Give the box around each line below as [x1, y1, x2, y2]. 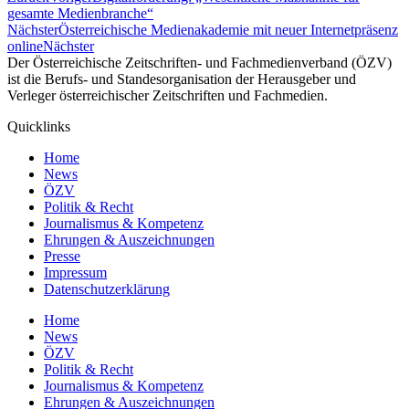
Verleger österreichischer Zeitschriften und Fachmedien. [7, 88, 328, 104]
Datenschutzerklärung [44, 281, 170, 298]
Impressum [44, 265, 107, 281]
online [7, 38, 43, 55]
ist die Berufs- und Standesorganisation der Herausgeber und [7, 71, 356, 88]
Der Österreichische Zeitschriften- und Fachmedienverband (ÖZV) [7, 55, 392, 71]
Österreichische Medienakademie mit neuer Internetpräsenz [58, 22, 398, 38]
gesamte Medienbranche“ [7, 5, 153, 22]
